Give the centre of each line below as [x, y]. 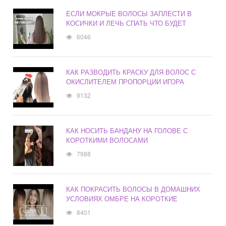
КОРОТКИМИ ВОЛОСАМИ [107, 140]
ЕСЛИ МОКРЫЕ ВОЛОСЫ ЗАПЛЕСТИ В [129, 14]
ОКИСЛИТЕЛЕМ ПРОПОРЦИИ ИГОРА [125, 82]
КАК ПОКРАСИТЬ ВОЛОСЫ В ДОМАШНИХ [133, 189]
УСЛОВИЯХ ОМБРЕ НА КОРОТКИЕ [122, 199]
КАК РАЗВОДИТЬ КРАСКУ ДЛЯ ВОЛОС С [131, 72]
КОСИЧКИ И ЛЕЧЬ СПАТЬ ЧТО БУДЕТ [126, 23]
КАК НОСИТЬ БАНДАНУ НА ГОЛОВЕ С [127, 131]
